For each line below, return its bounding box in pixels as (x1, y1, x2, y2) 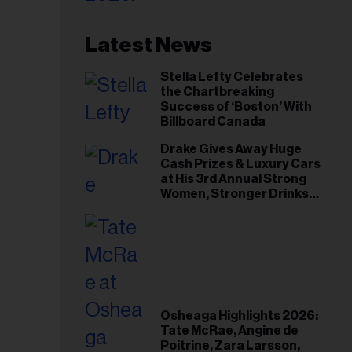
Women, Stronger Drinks (160, 188, 309, 200)
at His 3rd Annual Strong (160, 173, 306, 185)
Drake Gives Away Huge (160, 143, 302, 156)
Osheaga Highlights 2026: (160, 309, 318, 322)
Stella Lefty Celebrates (160, 71, 303, 83)
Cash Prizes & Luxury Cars (160, 158, 321, 170)
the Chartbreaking (160, 86, 274, 98)
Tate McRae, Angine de (160, 324, 299, 337)
